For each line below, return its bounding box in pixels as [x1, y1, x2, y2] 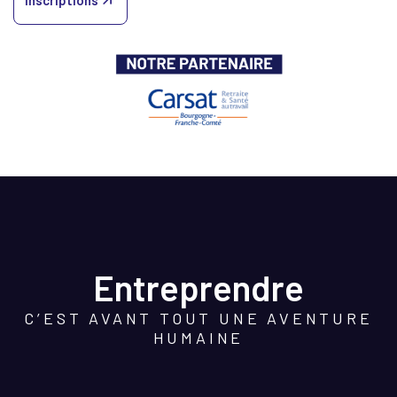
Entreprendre [93, 266, 304, 309]
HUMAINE [152, 328, 245, 348]
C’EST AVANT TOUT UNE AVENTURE [24, 308, 373, 329]
